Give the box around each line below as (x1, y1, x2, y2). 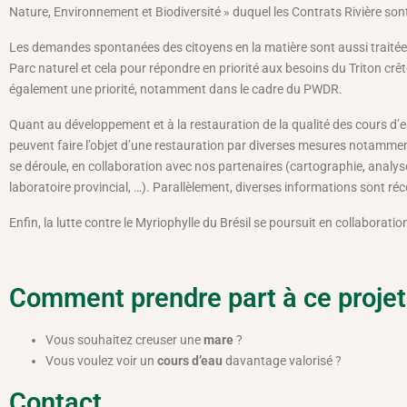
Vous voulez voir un (45, 352, 157, 368)
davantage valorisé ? (223, 352, 342, 368)
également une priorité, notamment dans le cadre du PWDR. (9, 81, 342, 96)
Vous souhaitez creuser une (45, 332, 203, 347)
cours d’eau (157, 352, 223, 368)
